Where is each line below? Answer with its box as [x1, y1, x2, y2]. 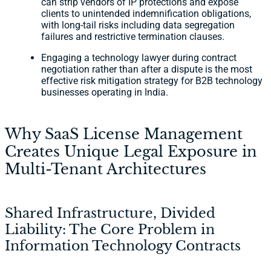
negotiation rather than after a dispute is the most [41, 64, 252, 76]
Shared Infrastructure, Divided [5, 205, 215, 222]
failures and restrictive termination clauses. [41, 31, 224, 43]
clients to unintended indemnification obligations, [41, 8, 251, 20]
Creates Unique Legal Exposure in [5, 143, 257, 161]
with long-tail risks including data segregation [41, 19, 235, 31]
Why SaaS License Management [5, 125, 243, 143]
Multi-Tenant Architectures [5, 160, 206, 178]
